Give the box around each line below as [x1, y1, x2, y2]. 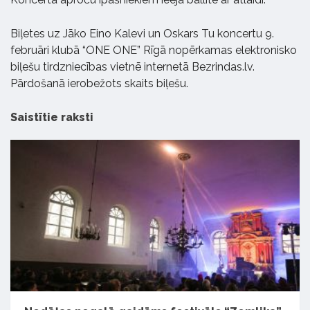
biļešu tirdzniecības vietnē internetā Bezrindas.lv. [10, 60, 255, 73]
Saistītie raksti [10, 110, 93, 124]
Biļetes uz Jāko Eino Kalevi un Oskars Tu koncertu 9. [10, 26, 274, 40]
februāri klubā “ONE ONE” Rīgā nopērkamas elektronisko [10, 43, 297, 57]
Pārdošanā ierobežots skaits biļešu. [10, 76, 188, 90]
